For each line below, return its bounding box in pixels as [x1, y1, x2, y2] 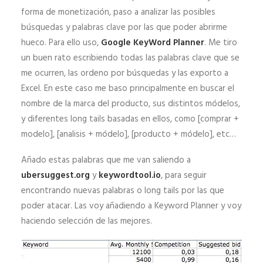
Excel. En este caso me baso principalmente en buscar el [21, 82, 234, 96]
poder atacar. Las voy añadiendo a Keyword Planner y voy [21, 199, 241, 214]
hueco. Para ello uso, [21, 36, 101, 50]
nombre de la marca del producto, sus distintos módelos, [21, 97, 240, 112]
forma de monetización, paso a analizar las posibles [21, 5, 215, 20]
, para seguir [161, 168, 207, 183]
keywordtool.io [99, 168, 161, 183]
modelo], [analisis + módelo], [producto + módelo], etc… [21, 127, 236, 142]
